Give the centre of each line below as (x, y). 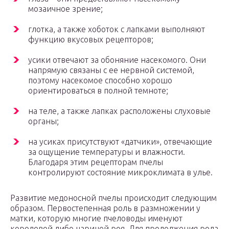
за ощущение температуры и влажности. (107, 152)
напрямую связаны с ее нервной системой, (111, 70)
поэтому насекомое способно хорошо (100, 81)
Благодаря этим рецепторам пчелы (96, 162)
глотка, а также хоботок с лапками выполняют (117, 29)
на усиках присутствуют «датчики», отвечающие (120, 142)
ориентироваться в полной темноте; (98, 91)
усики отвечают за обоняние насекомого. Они (117, 60)
